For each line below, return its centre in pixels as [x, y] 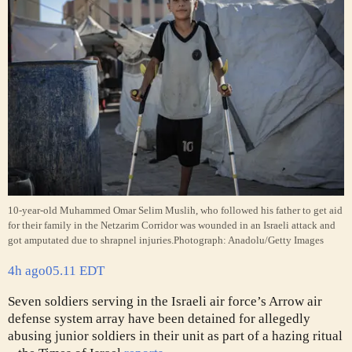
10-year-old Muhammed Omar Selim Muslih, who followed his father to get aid [175, 211]
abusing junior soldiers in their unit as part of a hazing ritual [175, 336]
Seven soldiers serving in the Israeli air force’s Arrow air [165, 302]
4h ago [27, 271]
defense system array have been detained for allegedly [159, 319]
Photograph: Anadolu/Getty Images [249, 241]
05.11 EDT [75, 271]
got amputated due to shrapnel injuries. [91, 241]
